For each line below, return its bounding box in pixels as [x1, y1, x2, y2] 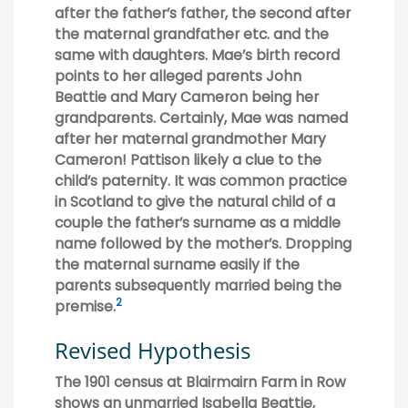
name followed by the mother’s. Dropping [55, 234, 352, 254]
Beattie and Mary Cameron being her [55, 87, 319, 107]
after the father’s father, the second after [55, 4, 351, 24]
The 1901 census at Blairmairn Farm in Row [55, 372, 346, 392]
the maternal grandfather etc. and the [55, 25, 329, 45]
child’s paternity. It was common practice [55, 171, 347, 191]
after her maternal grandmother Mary [55, 129, 326, 149]
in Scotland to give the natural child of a [55, 192, 335, 212]
